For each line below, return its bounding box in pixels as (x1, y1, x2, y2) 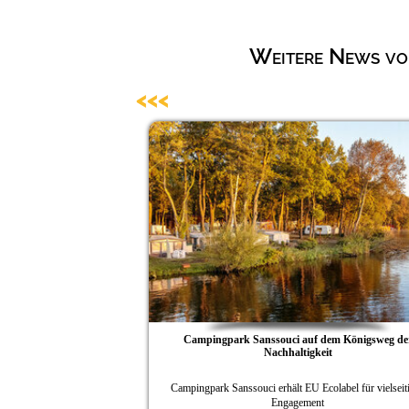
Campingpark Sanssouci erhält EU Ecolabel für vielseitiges (146, 381, 400, 394)
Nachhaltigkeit (238, 345, 308, 359)
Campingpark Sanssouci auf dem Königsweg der (158, 332, 388, 346)
